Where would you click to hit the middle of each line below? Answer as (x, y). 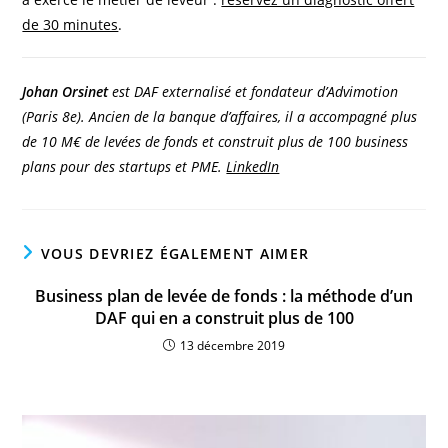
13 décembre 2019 (232, 345)
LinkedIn (253, 166)
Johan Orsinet (65, 91)
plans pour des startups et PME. (124, 166)
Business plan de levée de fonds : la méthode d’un (224, 295)
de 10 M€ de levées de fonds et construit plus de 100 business (215, 141)
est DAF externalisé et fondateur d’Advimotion (253, 91)
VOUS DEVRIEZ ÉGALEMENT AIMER (175, 253)
